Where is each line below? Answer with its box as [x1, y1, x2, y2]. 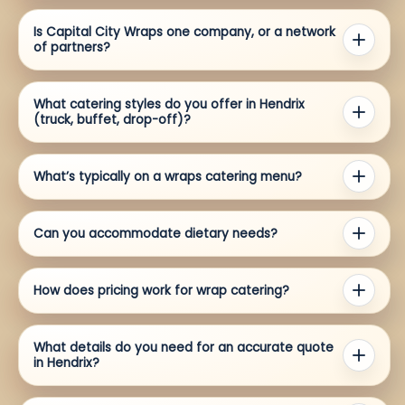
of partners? [33, 38, 110, 56]
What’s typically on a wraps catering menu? [33, 167, 302, 185]
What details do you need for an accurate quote [33, 338, 334, 356]
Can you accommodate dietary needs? [33, 224, 278, 242]
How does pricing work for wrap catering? [33, 281, 289, 299]
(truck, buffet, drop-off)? [33, 110, 191, 128]
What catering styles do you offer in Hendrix [33, 95, 305, 113]
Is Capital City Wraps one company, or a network [33, 23, 335, 41]
